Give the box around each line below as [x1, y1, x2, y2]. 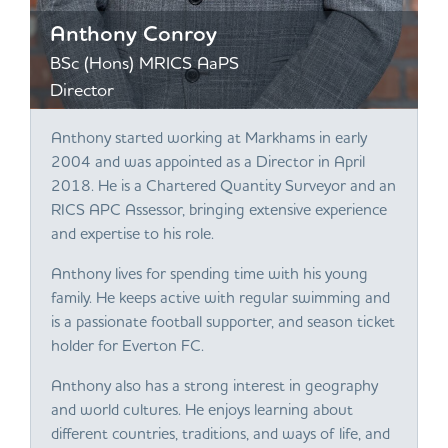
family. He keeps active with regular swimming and [51, 287, 390, 307]
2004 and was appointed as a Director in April [51, 151, 365, 171]
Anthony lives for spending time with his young [51, 263, 368, 283]
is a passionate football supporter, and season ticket [51, 311, 395, 331]
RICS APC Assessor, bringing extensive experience [51, 199, 387, 219]
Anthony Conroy [50, 19, 217, 46]
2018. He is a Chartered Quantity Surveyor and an [51, 175, 396, 195]
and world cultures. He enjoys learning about [51, 399, 353, 419]
